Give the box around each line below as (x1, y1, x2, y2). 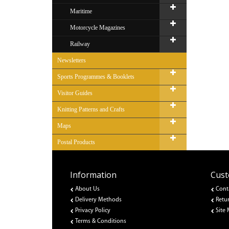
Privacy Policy (75, 208, 110, 214)
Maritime (70, 8, 92, 15)
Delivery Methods (75, 197, 122, 203)
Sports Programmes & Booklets (57, 73, 134, 80)
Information (70, 169, 117, 180)
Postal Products (57, 139, 95, 146)
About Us (75, 186, 100, 192)
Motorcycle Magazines (70, 24, 125, 31)
